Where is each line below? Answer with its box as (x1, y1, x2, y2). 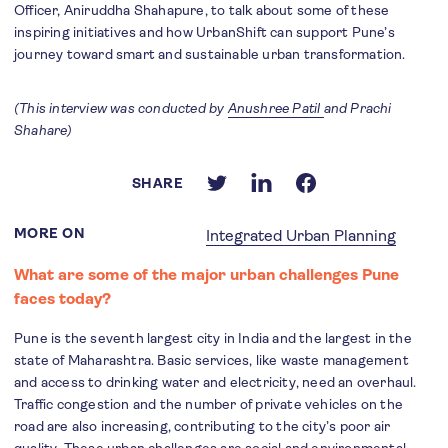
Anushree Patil (227, 100, 324, 116)
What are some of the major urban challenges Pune (14, 265, 399, 284)
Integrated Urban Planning (206, 226, 396, 245)
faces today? (14, 289, 115, 308)
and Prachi (323, 100, 392, 116)
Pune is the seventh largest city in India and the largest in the (14, 330, 412, 346)
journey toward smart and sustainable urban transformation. (14, 46, 406, 62)
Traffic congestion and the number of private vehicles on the (14, 396, 404, 412)
